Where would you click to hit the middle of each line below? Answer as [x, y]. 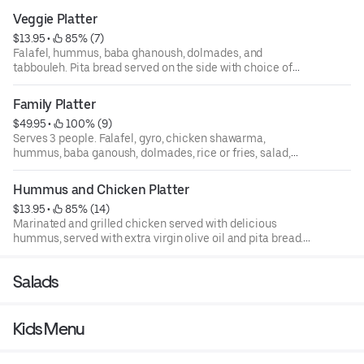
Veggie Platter [55, 19]
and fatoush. [45, 168]
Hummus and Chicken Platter [101, 190]
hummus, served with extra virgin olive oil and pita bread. [158, 238]
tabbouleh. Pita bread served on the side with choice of [153, 68]
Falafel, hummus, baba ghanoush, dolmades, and [138, 53]
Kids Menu [49, 329]
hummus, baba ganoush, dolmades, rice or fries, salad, [152, 153]
